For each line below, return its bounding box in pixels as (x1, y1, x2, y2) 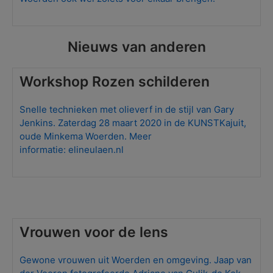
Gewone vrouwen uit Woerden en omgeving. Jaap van (19, 253, 252, 266)
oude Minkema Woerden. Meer (19, 130, 152, 142)
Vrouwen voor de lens (19, 224, 169, 241)
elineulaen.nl (68, 143, 124, 155)
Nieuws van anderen (67, 38, 206, 55)
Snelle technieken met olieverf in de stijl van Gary (19, 103, 235, 115)
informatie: (19, 143, 69, 155)
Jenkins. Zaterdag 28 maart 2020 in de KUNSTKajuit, (19, 116, 247, 129)
